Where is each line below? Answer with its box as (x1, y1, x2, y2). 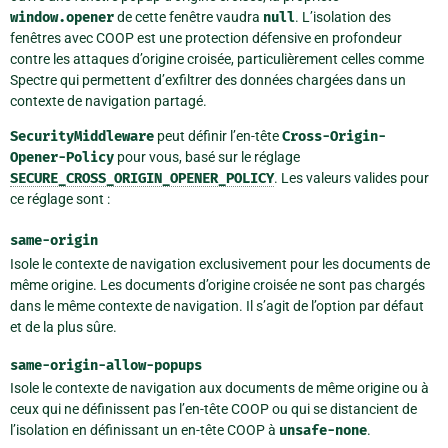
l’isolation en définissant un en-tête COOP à (10, 422, 279, 439)
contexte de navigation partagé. (10, 92, 207, 109)
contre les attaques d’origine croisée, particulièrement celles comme (10, 50, 424, 67)
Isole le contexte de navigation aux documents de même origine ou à (10, 380, 429, 397)
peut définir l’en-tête (154, 127, 282, 144)
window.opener (10, 8, 114, 26)
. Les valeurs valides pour (274, 169, 429, 186)
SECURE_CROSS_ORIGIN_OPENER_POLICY (10, 169, 274, 187)
